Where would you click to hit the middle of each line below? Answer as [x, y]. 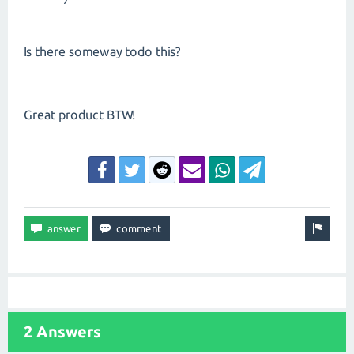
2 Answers [62, 331]
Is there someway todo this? [105, 51]
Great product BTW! [79, 115]
